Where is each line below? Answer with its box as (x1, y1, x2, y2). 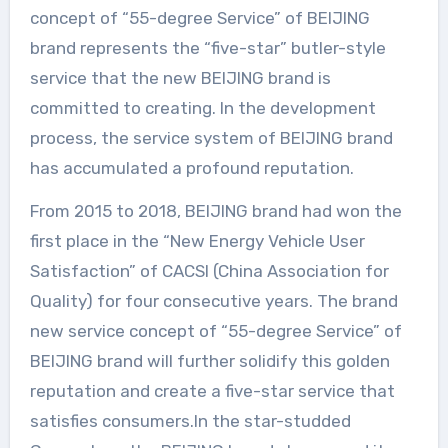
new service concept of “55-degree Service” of (29, 321, 402, 342)
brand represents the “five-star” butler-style (29, 38, 386, 59)
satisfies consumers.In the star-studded (29, 411, 351, 432)
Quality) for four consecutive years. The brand (29, 291, 398, 312)
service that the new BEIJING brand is (29, 68, 331, 89)
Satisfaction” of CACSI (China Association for (29, 261, 389, 282)
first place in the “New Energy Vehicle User (29, 231, 365, 252)
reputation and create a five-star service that (29, 381, 395, 402)
